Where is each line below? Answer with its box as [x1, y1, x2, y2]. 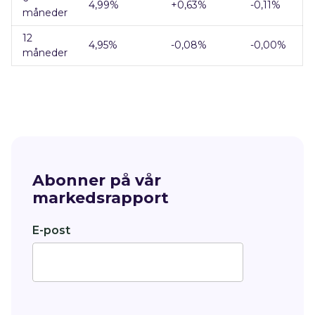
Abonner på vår [32, 171, 162, 190]
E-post [32, 224, 71, 237]
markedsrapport [32, 188, 169, 207]
